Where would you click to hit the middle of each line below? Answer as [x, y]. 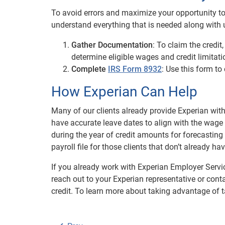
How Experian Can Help [124, 92]
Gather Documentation [112, 45]
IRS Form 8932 [135, 69]
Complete [90, 69]
